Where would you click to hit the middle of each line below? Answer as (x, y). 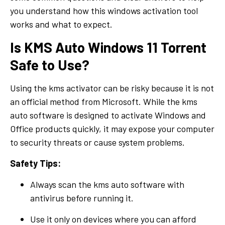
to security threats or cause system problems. (97, 142)
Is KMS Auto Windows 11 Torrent (108, 47)
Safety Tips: (35, 163)
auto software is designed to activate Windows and (108, 115)
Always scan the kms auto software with (107, 184)
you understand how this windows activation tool (104, 10)
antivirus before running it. (82, 198)
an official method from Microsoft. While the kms (104, 101)
